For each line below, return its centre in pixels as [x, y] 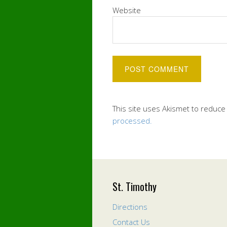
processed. [132, 121]
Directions [130, 207]
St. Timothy [135, 186]
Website [127, 10]
